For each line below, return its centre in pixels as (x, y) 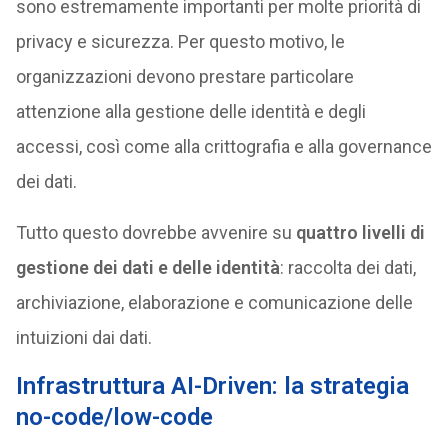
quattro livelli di (360, 232)
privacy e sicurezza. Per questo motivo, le (180, 41)
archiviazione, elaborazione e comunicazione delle (214, 302)
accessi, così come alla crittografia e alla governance (223, 146)
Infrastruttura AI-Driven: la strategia (212, 386)
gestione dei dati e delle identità (147, 267)
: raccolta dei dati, (347, 267)
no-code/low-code (114, 417)
